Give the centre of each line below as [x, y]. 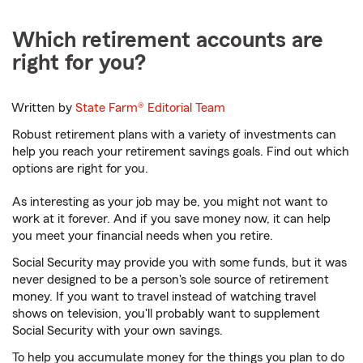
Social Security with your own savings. [117, 331]
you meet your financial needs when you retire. [143, 236]
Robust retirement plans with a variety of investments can [174, 135]
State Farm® [112, 108]
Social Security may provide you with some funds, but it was [179, 263]
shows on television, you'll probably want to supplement [166, 314]
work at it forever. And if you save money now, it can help [171, 219]
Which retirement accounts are [168, 40]
